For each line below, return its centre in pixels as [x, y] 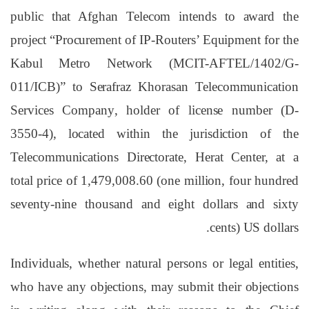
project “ [33, 40]
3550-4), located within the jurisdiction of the [154, 134]
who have [39, 286]
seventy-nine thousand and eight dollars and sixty [154, 204]
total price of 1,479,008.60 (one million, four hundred [154, 181]
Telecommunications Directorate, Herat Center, [143, 157]
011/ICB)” [38, 87]
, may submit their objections [221, 286]
